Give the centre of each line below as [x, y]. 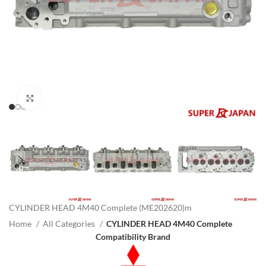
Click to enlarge [69, 98]
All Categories [70, 224]
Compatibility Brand [133, 237]
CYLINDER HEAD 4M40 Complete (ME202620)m [100, 208]
